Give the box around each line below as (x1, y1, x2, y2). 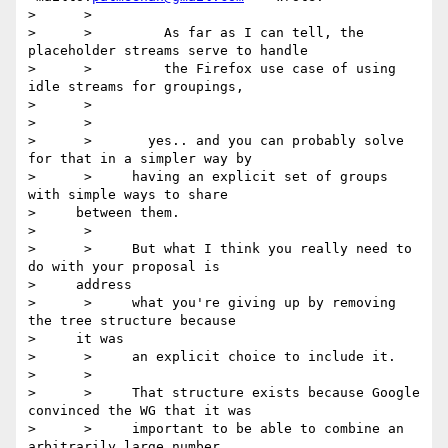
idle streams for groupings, (28, 79, 244, 95)
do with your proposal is (28, 259, 220, 275)
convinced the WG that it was (28, 403, 252, 419)
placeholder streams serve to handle (28, 43, 308, 59)
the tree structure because (28, 313, 236, 329)
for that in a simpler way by (28, 151, 252, 167)
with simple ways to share (28, 187, 228, 203)
